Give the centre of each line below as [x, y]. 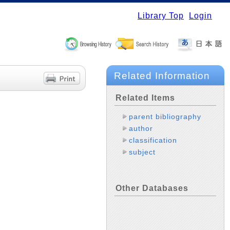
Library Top [161, 16]
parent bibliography [165, 116]
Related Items [145, 98]
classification [153, 140]
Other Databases [152, 188]
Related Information [162, 75]
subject [142, 152]
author [141, 128]
